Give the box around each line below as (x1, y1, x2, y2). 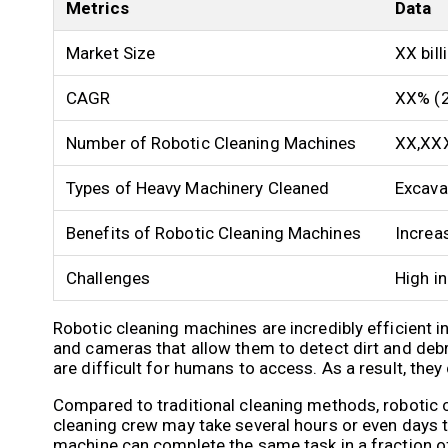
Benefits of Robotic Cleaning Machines (66, 222, 361, 243)
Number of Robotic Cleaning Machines (66, 132, 357, 153)
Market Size (66, 42, 156, 63)
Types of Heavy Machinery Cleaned (66, 177, 330, 198)
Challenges (66, 267, 150, 288)
